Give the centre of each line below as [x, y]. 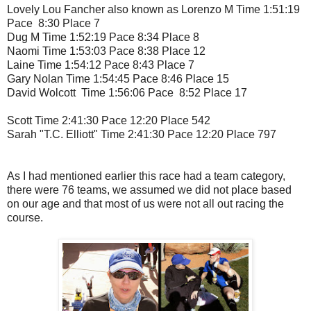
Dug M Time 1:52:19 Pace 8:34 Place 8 [103, 37]
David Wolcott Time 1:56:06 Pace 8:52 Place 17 [127, 93]
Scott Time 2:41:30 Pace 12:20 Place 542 [109, 121]
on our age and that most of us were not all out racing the [145, 204]
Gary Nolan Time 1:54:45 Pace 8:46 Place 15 [118, 79]
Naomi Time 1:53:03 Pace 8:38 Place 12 [106, 51]
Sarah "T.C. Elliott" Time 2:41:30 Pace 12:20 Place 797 [142, 135]
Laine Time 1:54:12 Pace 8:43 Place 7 [101, 65]
